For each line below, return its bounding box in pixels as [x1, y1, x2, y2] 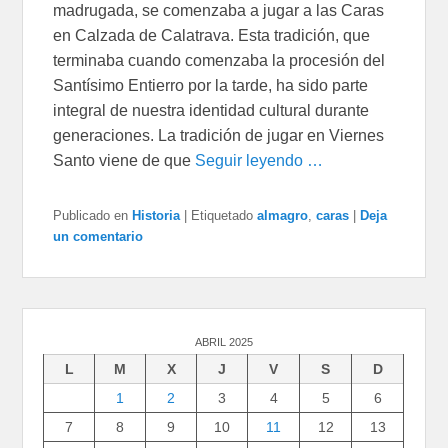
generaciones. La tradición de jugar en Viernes [53, 127, 385, 145]
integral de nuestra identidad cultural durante [53, 102, 370, 120]
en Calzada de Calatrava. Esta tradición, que [53, 27, 371, 45]
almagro [257, 208, 309, 224]
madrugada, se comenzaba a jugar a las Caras [53, 2, 385, 20]
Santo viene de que [53, 152, 196, 170]
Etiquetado [191, 208, 254, 224]
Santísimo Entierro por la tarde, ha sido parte [53, 77, 369, 95]
